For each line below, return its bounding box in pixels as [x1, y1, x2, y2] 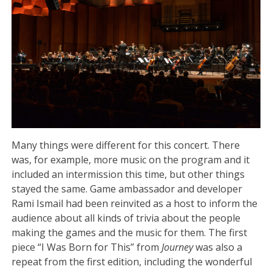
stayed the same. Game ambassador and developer [12, 182, 243, 195]
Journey [161, 240, 196, 254]
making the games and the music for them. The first [12, 225, 248, 239]
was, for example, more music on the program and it [12, 152, 250, 166]
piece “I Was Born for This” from [12, 240, 162, 254]
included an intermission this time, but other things [12, 167, 245, 181]
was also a [195, 240, 243, 254]
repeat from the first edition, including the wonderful [12, 254, 253, 268]
